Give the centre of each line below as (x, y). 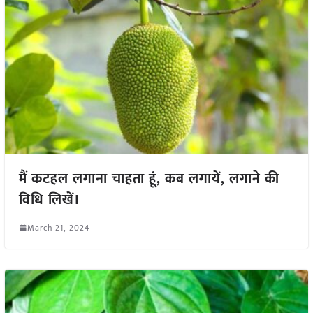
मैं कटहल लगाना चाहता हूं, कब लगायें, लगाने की (149, 179)
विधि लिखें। (49, 199)
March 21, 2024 (58, 227)
